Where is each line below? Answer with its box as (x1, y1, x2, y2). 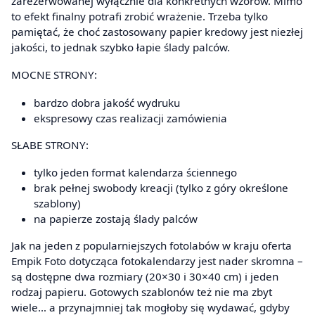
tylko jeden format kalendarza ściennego (34, 165, 237, 180)
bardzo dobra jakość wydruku (34, 95, 180, 110)
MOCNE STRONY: (11, 67, 97, 82)
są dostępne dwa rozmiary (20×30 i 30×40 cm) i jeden (11, 269, 278, 284)
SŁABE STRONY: (11, 137, 89, 152)
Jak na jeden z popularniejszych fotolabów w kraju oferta (11, 238, 292, 253)
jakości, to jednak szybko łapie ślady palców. (11, 39, 230, 54)
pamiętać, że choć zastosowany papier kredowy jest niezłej (11, 24, 303, 39)
